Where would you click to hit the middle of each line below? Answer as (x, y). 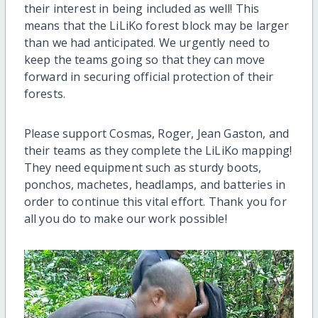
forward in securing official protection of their (149, 77)
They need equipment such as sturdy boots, (143, 168)
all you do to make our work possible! (125, 219)
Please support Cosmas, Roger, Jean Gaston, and (157, 134)
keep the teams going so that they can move (144, 60)
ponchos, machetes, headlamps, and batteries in (155, 185)
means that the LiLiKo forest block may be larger (157, 26)
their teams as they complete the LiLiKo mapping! (158, 151)
